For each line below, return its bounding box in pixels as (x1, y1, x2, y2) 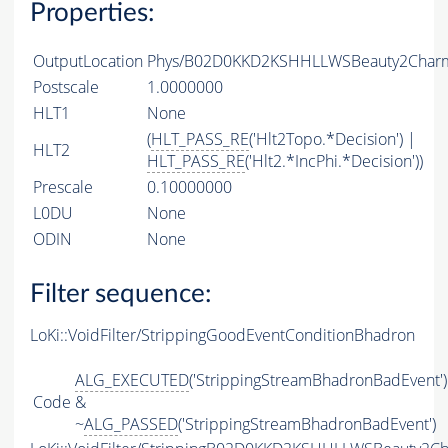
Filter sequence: (30, 281, 212, 308)
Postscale (33, 75, 99, 98)
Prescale (33, 175, 93, 198)
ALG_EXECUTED (75, 369, 189, 392)
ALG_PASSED (84, 413, 178, 436)
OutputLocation (33, 49, 143, 72)
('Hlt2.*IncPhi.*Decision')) (245, 149, 423, 172)
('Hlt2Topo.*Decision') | (249, 127, 416, 150)
